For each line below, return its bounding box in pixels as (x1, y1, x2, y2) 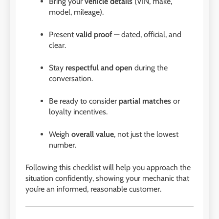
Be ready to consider (49, 96, 119, 106)
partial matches (119, 96, 171, 106)
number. (49, 140, 76, 150)
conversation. (49, 73, 93, 83)
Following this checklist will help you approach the (25, 162, 191, 172)
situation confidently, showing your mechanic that (25, 173, 189, 183)
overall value (71, 129, 114, 139)
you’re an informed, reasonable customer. (25, 184, 161, 194)
